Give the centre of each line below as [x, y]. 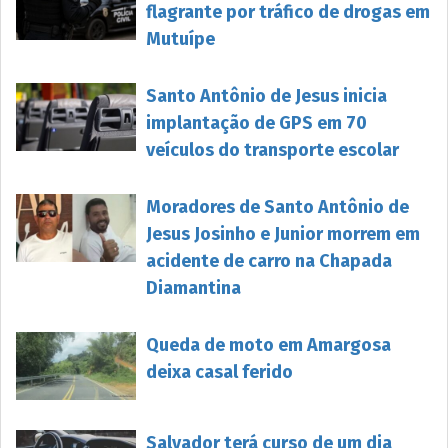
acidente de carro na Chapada [269, 260]
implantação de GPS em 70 [256, 122]
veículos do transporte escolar [272, 149]
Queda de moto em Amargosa [268, 344]
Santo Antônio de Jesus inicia [266, 95]
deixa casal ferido [219, 371]
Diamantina [193, 287]
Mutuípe [180, 38]
